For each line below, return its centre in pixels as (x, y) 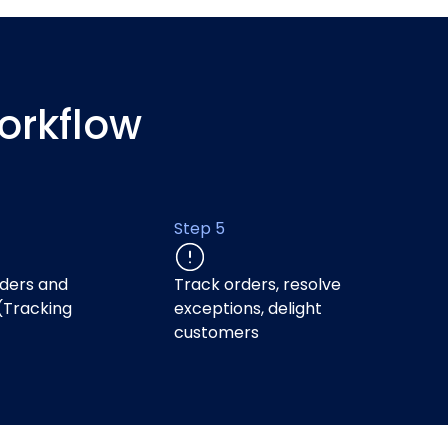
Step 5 (199, 228)
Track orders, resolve (257, 284)
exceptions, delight (248, 308)
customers (216, 332)
